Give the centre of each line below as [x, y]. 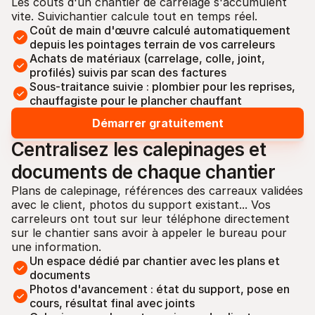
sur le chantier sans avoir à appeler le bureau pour [149, 233]
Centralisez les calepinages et [139, 149]
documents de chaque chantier [143, 172]
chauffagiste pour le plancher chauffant [136, 101]
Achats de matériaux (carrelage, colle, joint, [147, 58]
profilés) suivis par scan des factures [128, 72]
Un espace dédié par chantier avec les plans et [155, 261]
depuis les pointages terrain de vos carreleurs [152, 44]
